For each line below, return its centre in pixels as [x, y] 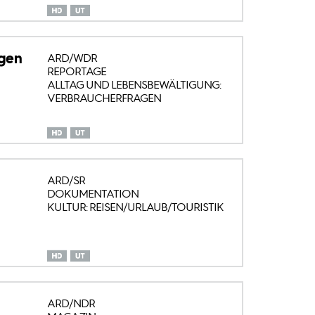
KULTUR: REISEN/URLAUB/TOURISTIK [135, 207]
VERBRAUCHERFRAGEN [104, 98]
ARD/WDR [72, 58]
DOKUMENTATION [92, 194]
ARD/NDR [71, 304]
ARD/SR [66, 181]
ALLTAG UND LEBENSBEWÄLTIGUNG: [134, 84]
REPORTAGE [76, 71]
